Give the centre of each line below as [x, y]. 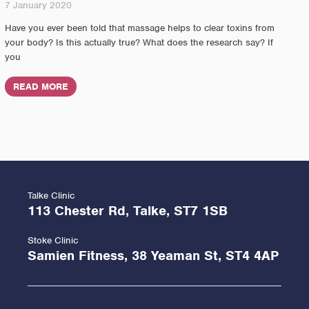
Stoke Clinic [52, 241]
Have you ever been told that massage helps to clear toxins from [139, 28]
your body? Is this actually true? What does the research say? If [139, 43]
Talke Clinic [51, 196]
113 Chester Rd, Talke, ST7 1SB [127, 211]
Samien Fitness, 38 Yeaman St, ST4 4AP [153, 256]
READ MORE [40, 87]
